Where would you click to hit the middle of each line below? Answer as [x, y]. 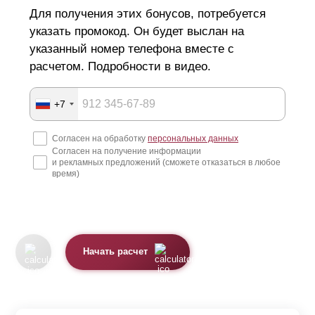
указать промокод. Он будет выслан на [137, 31]
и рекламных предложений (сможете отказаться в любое [166, 162]
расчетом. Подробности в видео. [120, 66]
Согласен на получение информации [127, 151]
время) [66, 173]
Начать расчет [116, 252]
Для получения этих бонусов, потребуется [148, 14]
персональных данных [193, 138]
